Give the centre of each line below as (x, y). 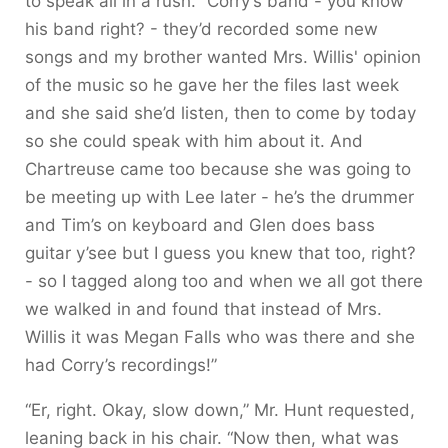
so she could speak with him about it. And (194, 140)
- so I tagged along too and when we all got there (224, 280)
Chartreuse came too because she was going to (218, 168)
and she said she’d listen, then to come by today (220, 112)
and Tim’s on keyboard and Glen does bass (200, 224)
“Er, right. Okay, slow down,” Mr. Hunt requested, (220, 409)
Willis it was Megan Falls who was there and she (220, 336)
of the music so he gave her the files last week (212, 84)
